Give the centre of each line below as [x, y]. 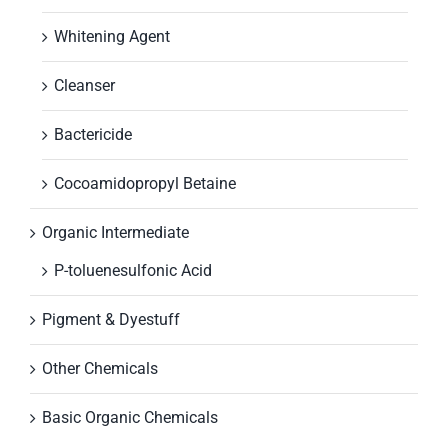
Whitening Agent [112, 37]
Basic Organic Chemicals [130, 418]
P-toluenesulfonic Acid [133, 271]
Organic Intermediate [115, 233]
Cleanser [84, 86]
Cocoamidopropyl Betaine [145, 184]
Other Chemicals [100, 369]
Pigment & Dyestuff [111, 320]
